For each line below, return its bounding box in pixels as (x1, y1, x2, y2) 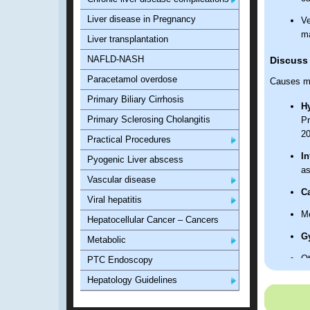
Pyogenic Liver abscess (87, 154, 183, 165)
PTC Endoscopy (87, 255, 153, 265)
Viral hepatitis (87, 194, 142, 205)
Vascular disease (87, 174, 156, 185)
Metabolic (87, 235, 126, 245)
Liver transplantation (87, 34, 168, 44)
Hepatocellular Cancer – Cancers (87, 215, 219, 225)
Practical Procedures (87, 134, 171, 145)
